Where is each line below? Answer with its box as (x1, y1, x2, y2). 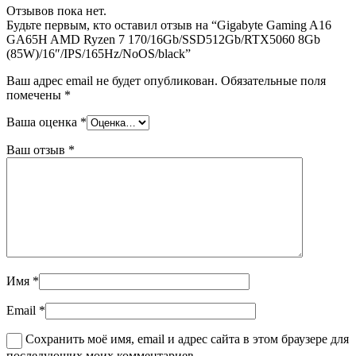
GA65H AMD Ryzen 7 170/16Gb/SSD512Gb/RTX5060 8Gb (6, 33, 320, 47)
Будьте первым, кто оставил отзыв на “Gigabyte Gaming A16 (6, 18, 331, 33)
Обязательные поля (221, 74, 326, 88)
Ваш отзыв (6, 143, 68, 157)
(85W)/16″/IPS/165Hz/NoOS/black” (6, 47, 191, 61)
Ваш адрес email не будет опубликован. (6, 74, 218, 88)
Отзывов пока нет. (6, 4, 106, 18)
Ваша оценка (6, 115, 80, 130)
